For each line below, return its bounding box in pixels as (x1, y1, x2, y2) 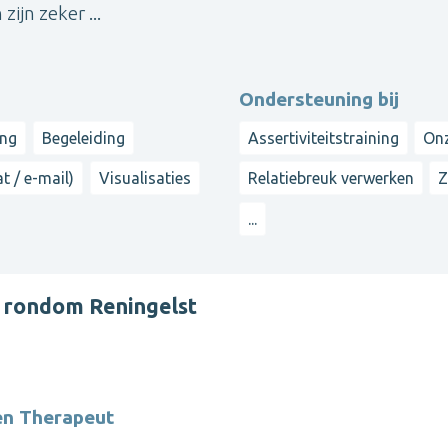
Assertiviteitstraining (248, 128, 399, 147)
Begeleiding (41, 128, 125, 147)
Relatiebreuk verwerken (248, 169, 414, 188)
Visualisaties (98, 169, 191, 188)
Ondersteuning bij (239, 87, 399, 110)
